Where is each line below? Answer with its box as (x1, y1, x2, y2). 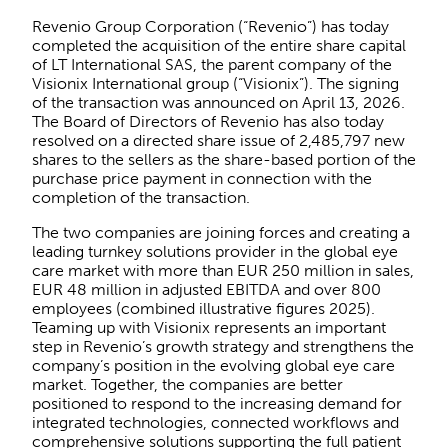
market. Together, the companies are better (32, 374, 343, 394)
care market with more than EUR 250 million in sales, (32, 260, 414, 280)
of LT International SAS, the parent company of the (32, 54, 392, 74)
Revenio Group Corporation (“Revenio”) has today (32, 16, 389, 36)
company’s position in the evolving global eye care (32, 355, 395, 375)
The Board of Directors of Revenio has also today (32, 111, 384, 131)
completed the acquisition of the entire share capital (32, 35, 406, 55)
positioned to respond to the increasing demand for (32, 393, 402, 413)
